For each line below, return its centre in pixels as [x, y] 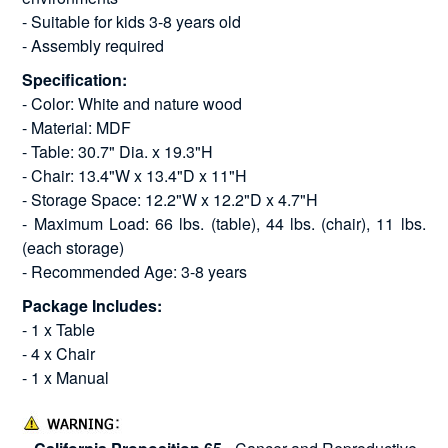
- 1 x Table [59, 329]
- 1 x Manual [66, 377]
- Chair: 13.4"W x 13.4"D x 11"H [135, 175]
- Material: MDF [77, 127]
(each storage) [73, 247]
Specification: [75, 79]
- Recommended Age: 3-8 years [135, 271]
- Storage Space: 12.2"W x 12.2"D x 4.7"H [170, 199]
